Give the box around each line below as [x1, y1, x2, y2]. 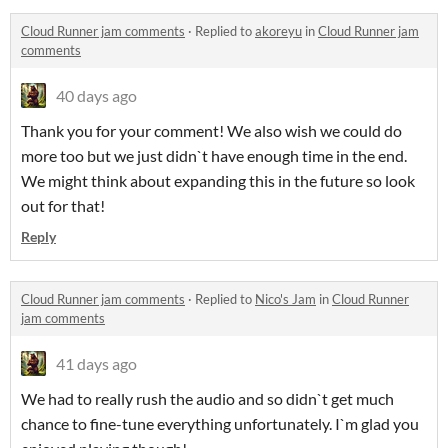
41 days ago [56, 354, 137, 374]
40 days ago [56, 86, 137, 106]
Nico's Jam [255, 291, 316, 308]
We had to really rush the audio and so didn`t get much [21, 389, 394, 409]
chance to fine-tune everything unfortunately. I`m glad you [21, 414, 419, 434]
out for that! [21, 196, 105, 216]
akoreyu [255, 23, 302, 40]
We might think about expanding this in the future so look [21, 171, 415, 191]
